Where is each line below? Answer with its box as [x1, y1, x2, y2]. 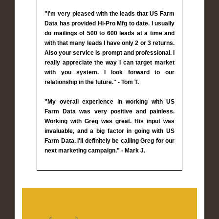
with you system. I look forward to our [44, 68, 175, 76]
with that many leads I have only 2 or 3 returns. [44, 39, 175, 46]
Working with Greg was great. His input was [44, 117, 175, 125]
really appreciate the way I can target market [44, 59, 175, 66]
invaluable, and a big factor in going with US [44, 127, 175, 134]
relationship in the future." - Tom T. [44, 78, 139, 86]
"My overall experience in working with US [44, 98, 175, 105]
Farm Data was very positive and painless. [44, 108, 175, 115]
